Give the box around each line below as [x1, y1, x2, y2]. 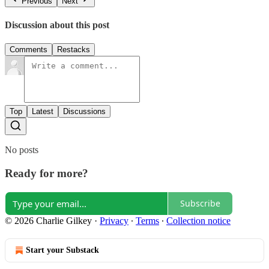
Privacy [100, 215, 128, 226]
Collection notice [166, 215, 231, 226]
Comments [10, 45, 47, 55]
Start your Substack [26, 245, 99, 255]
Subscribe [180, 198, 220, 210]
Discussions [63, 107, 106, 116]
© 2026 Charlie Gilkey [5, 215, 92, 226]
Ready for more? [5, 166, 88, 180]
